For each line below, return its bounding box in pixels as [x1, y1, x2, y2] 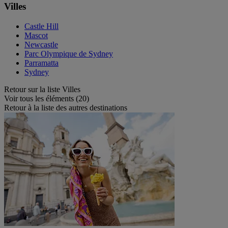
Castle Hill [24, 21, 59, 31]
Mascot [24, 31, 48, 40]
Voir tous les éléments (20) [4, 94, 89, 103]
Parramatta [24, 58, 59, 67]
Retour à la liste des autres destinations [4, 103, 127, 112]
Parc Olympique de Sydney [24, 49, 113, 58]
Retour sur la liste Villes [4, 84, 80, 94]
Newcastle [24, 40, 58, 49]
